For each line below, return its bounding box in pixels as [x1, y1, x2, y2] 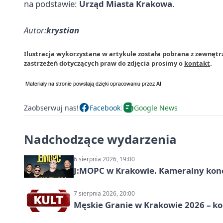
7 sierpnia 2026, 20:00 [74, 189, 135, 198]
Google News [134, 103, 178, 112]
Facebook [90, 103, 120, 112]
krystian [46, 24, 79, 36]
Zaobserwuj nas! [24, 103, 79, 112]
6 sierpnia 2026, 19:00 [74, 155, 135, 163]
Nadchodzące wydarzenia [24, 131, 177, 147]
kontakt [184, 59, 210, 68]
